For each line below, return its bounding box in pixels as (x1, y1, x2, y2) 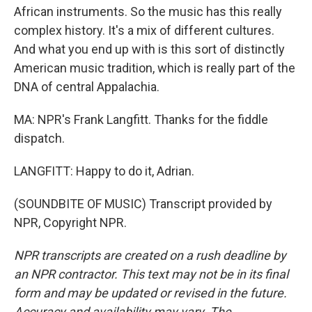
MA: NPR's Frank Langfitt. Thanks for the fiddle (14, 111, 268, 127)
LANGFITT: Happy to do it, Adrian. (14, 163, 194, 178)
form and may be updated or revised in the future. (14, 285, 287, 300)
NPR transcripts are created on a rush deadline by (14, 247, 286, 263)
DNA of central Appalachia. (14, 79, 159, 94)
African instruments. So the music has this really (14, 3, 282, 19)
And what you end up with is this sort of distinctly (14, 41, 285, 56)
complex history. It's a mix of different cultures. (14, 22, 274, 38)
